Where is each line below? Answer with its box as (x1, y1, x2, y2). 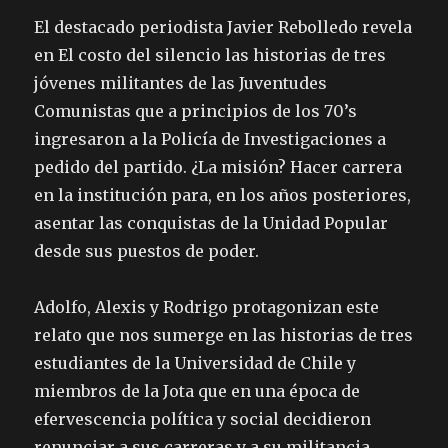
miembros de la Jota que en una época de (34, 381, 361, 402)
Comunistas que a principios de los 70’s (34, 101, 358, 122)
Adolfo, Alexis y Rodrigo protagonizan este (34, 297, 380, 318)
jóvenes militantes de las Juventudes (34, 73, 328, 94)
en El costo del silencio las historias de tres (34, 45, 387, 66)
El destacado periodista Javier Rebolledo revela (34, 17, 413, 38)
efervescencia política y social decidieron (34, 409, 372, 430)
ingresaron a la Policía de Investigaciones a (34, 129, 387, 150)
